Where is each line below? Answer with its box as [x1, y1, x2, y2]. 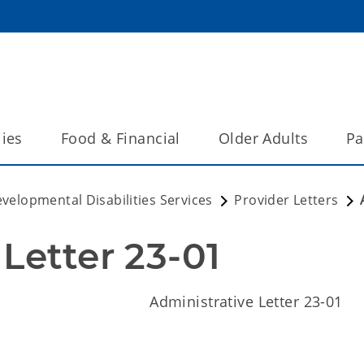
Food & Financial [60, 128, 180, 148]
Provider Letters [234, 191, 339, 209]
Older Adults [218, 128, 308, 148]
